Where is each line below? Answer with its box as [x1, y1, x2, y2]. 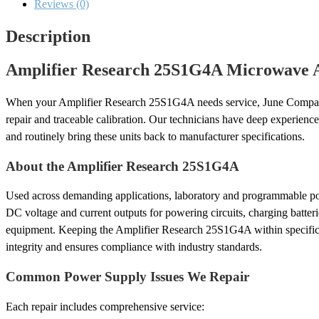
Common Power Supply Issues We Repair [6, 269, 249, 285]
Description [6, 27, 90, 46]
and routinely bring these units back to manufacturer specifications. [6, 130, 305, 143]
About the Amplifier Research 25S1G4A [6, 158, 239, 174]
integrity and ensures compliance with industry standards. [6, 241, 262, 253]
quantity [5, 9, 41, 22]
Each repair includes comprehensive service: [6, 300, 204, 313]
